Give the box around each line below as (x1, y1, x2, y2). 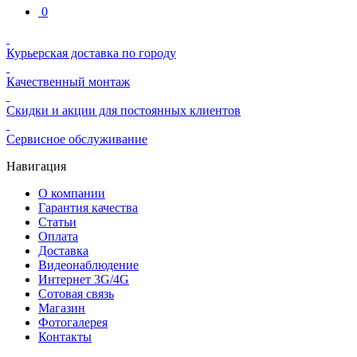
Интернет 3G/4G (38, 272, 129, 286)
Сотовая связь (38, 286, 114, 300)
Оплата (38, 229, 78, 243)
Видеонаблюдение (38, 257, 139, 272)
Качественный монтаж (6, 74, 130, 88)
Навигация (6, 159, 66, 173)
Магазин (38, 300, 85, 315)
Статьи (38, 214, 76, 229)
